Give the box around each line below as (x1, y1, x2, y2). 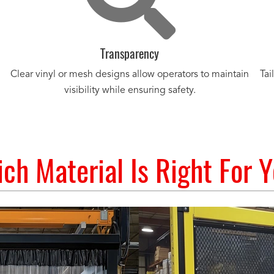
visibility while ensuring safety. (64, 86, 196, 95)
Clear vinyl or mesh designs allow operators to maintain (10, 70, 250, 80)
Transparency (100, 44, 160, 62)
